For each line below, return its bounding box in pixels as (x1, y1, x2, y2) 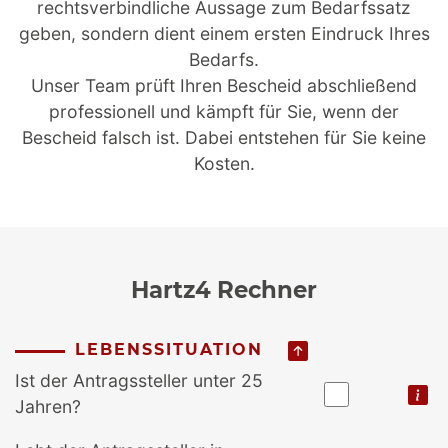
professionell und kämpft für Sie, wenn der (49, 101, 399, 122)
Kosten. (193, 153, 255, 174)
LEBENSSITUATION (75, 340, 263, 359)
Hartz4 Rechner (131, 276, 317, 304)
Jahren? (15, 396, 81, 417)
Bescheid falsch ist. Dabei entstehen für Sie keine (22, 127, 426, 148)
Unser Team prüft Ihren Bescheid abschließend (31, 75, 417, 96)
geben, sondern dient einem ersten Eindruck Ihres (18, 23, 430, 44)
